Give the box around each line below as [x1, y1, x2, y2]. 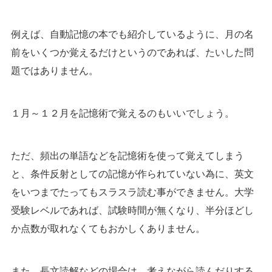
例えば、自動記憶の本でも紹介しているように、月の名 [10, 29, 254, 39]
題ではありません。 [10, 65, 98, 76]
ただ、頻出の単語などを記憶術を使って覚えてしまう [10, 150, 244, 161]
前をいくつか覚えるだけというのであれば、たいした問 [10, 47, 254, 58]
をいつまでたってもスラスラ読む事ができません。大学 [10, 186, 254, 197]
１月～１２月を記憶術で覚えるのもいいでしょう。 [10, 107, 234, 118]
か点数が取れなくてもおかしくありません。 [10, 223, 205, 234]
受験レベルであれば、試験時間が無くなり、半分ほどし [10, 205, 254, 216]
